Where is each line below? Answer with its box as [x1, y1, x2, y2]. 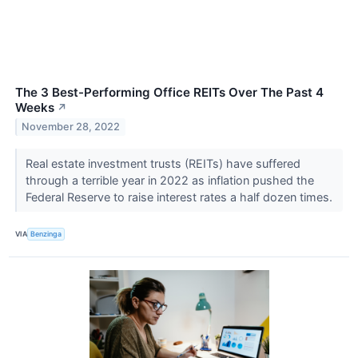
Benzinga [30, 229, 62, 239]
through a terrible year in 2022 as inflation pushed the [25, 173, 314, 187]
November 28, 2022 [22, 121, 121, 133]
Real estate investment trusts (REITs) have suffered [25, 156, 300, 170]
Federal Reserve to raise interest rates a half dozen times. [25, 189, 336, 204]
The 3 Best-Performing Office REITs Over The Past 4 [15, 84, 324, 100]
